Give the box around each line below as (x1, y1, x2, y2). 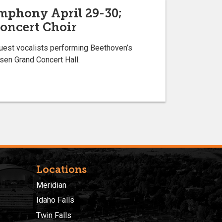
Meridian (36, 180, 66, 190)
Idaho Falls (36, 195, 74, 205)
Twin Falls (36, 210, 71, 220)
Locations (36, 163, 87, 175)
